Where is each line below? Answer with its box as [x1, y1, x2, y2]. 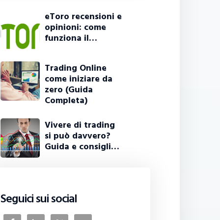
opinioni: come [45, 20, 107, 35]
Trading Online [45, 61, 107, 76]
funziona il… [45, 31, 98, 46]
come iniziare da [45, 72, 113, 86]
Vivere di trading [45, 118, 115, 133]
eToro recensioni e [45, 9, 122, 24]
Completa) [45, 93, 88, 108]
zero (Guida [45, 82, 93, 97]
